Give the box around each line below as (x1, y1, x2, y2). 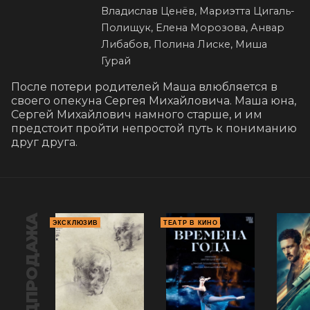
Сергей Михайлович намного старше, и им (11, 108, 262, 122)
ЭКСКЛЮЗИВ (53, 219, 98, 227)
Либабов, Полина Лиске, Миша (101, 38, 267, 51)
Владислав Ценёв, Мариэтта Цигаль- (101, 5, 295, 18)
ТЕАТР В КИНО (163, 219, 218, 227)
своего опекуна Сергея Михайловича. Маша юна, (11, 94, 296, 108)
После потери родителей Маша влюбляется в (11, 80, 277, 94)
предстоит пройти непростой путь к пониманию (11, 122, 297, 136)
